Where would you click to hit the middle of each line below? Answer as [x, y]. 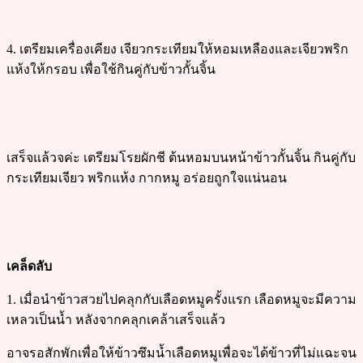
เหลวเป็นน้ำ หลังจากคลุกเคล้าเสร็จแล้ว [116, 319]
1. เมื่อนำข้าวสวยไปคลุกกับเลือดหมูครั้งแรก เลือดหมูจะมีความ [181, 299]
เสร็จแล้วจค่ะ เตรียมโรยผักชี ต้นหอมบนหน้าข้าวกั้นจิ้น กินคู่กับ [181, 157]
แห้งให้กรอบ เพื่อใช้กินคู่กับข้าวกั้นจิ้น [111, 69]
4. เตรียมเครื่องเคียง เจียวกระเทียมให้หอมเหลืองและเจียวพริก [177, 49]
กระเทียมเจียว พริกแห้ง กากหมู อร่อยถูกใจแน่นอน [147, 177]
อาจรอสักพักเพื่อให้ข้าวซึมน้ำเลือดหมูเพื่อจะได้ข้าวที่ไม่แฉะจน [181, 352]
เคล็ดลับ [29, 266]
